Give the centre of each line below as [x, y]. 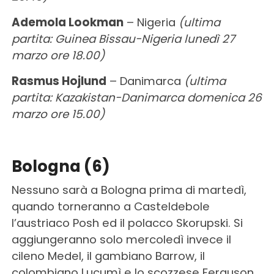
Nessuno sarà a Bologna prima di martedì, [129, 190]
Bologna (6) [61, 166]
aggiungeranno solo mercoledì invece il [121, 239]
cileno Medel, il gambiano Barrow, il [108, 256]
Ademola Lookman [67, 22]
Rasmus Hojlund [59, 81]
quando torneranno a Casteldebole [110, 206]
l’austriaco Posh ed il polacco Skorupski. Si [127, 223]
